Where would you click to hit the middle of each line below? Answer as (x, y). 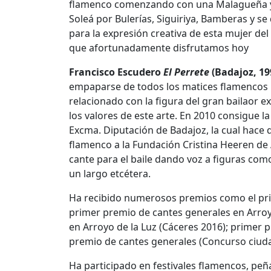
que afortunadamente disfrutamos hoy (159, 48)
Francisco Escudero (116, 72)
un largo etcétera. (110, 174)
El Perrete (186, 72)
